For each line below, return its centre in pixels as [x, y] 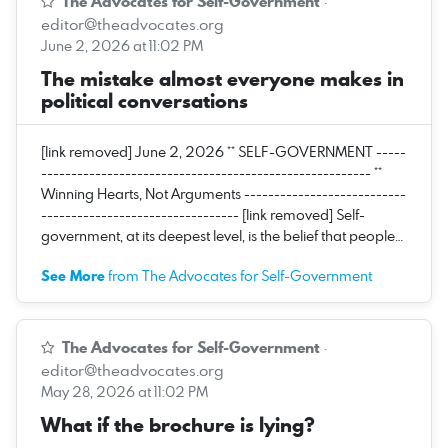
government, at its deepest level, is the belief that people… [222, 235]
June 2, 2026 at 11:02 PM [122, 45]
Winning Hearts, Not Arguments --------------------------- [223, 193]
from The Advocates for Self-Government [238, 275]
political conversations [144, 100]
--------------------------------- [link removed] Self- [203, 214]
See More [73, 275]
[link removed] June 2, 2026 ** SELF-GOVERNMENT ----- [223, 151]
